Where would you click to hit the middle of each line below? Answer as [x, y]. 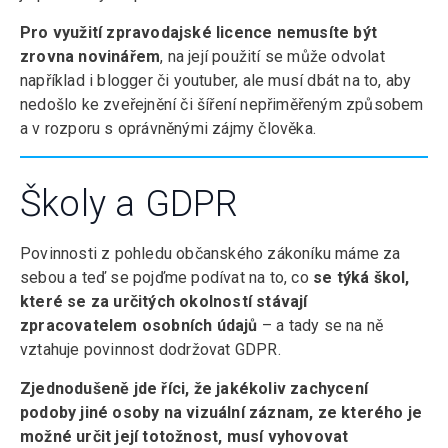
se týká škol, [361, 278]
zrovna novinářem [90, 57]
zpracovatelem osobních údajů [139, 326]
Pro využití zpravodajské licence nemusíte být [198, 33]
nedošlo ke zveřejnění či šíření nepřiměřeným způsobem [222, 105]
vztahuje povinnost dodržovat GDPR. [152, 350]
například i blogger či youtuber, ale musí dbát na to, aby [216, 81]
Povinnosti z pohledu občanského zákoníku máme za [210, 254]
